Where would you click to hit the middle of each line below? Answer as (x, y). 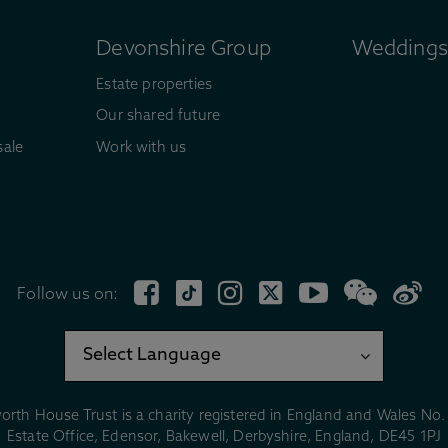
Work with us (141, 148)
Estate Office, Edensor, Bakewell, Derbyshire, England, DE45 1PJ (224, 437)
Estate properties (154, 85)
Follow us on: (68, 295)
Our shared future (158, 117)
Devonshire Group (183, 50)
